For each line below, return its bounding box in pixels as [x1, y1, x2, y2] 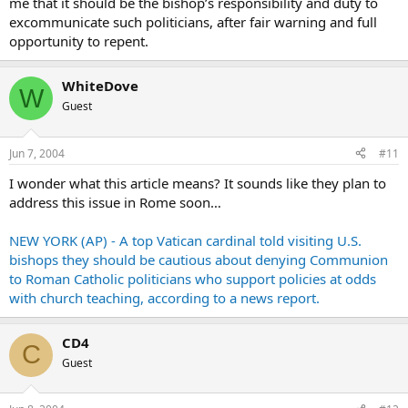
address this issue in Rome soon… [9, 192, 221, 211]
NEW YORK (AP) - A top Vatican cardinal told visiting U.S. [9, 230, 362, 250]
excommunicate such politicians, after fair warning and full [9, 13, 377, 31]
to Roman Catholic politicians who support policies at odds [9, 269, 376, 288]
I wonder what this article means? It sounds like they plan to [9, 173, 386, 192]
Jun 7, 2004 [9, 145, 65, 161]
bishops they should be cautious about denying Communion [9, 250, 388, 269]
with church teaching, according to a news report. [9, 288, 320, 307]
